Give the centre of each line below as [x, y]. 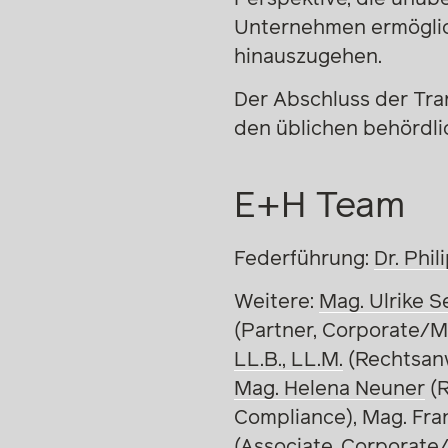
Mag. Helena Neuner [329, 388]
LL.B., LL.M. [288, 359]
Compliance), [297, 417]
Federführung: [303, 258]
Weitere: [276, 301]
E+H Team [319, 206]
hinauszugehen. [307, 56]
